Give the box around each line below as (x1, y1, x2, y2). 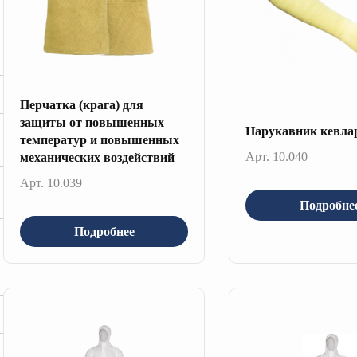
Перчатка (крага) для (20, 98, 143, 112)
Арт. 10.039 (20, 176, 82, 190)
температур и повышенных (20, 133, 179, 147)
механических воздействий (20, 151, 175, 164)
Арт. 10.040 (245, 150, 308, 163)
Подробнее (73, 224, 135, 238)
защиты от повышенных (20, 116, 164, 129)
